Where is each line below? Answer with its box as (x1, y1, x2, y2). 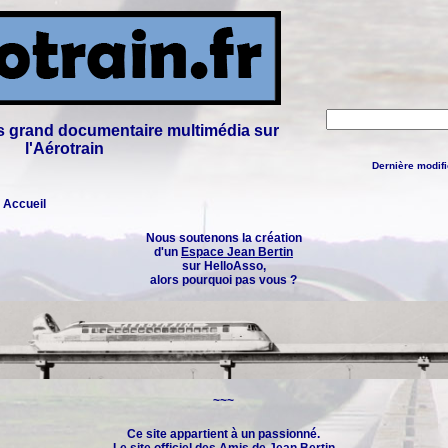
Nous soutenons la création (145, 231, 302, 245)
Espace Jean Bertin (181, 245, 293, 259)
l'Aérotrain (24, 140, 104, 157)
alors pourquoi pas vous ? (150, 273, 297, 287)
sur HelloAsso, (181, 259, 266, 273)
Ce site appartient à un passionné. (127, 427, 320, 441)
